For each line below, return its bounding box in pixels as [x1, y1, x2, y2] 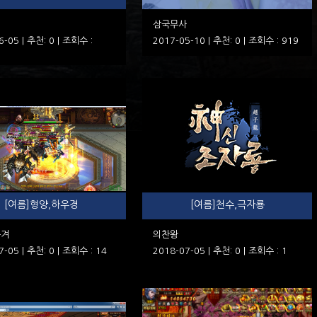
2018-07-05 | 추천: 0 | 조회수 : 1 [153, 246, 287, 255]
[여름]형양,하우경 [4, 200, 79, 209]
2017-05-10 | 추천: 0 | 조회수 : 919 [153, 36, 299, 45]
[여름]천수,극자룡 [190, 200, 265, 209]
